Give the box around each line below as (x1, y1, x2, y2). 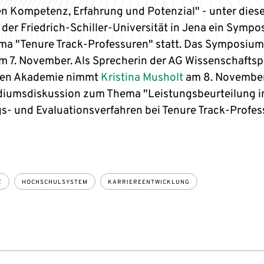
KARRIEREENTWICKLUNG (107, 179, 190, 186)
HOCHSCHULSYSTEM (21, 179, 88, 186)
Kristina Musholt (100, 71, 183, 85)
